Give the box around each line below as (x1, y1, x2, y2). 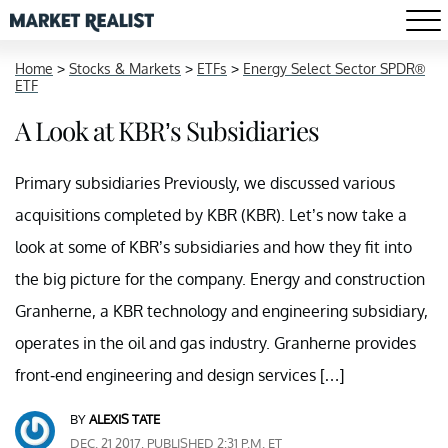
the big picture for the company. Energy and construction (15, 269, 425, 289)
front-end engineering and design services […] (15, 365, 344, 385)
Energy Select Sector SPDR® (243, 60, 425, 77)
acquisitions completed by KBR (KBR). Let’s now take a (15, 205, 407, 225)
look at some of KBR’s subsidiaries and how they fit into (15, 237, 412, 257)
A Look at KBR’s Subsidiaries (15, 113, 319, 148)
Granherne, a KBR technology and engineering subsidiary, (15, 301, 428, 321)
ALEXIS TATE (89, 411, 160, 427)
